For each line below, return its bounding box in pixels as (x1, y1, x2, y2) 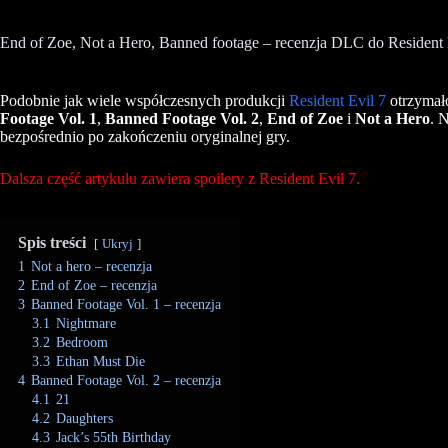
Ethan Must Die (56, 352, 145, 369)
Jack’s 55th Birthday (56, 428, 171, 445)
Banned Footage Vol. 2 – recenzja (31, 371, 221, 388)
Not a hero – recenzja (31, 257, 152, 274)
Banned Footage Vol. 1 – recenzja (31, 295, 221, 312)
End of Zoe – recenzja (31, 276, 157, 293)
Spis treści (18, 233, 86, 251)
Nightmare (56, 314, 116, 331)
